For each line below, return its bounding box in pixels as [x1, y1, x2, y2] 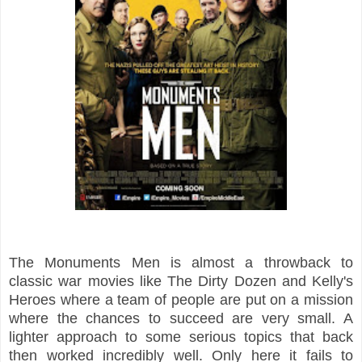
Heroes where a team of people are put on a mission [9, 291, 353, 308]
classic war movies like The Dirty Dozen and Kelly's [9, 272, 353, 289]
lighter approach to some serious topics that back [9, 328, 353, 345]
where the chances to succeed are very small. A [9, 309, 353, 326]
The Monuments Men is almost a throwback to [9, 254, 353, 271]
